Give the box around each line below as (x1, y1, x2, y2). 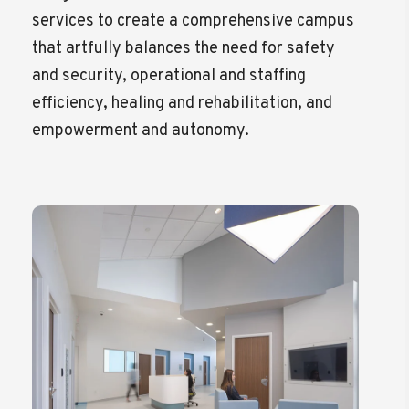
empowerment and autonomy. (32, 120, 250, 142)
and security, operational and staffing (32, 65, 307, 87)
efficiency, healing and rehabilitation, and (32, 92, 333, 114)
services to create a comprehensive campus (32, 10, 355, 32)
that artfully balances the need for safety (32, 37, 336, 59)
